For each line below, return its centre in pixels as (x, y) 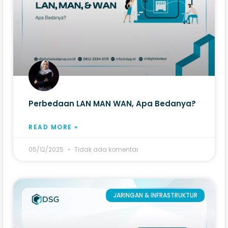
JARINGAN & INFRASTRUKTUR (155, 195)
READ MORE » (53, 127)
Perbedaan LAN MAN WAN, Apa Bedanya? (112, 103)
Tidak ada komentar (106, 149)
